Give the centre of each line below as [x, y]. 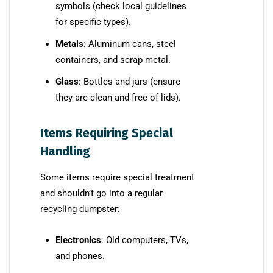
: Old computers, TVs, [145, 240]
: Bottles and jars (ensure [129, 81]
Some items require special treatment [117, 177]
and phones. [80, 256]
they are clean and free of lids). [118, 97]
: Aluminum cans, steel [130, 44]
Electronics [78, 240]
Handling [65, 151]
